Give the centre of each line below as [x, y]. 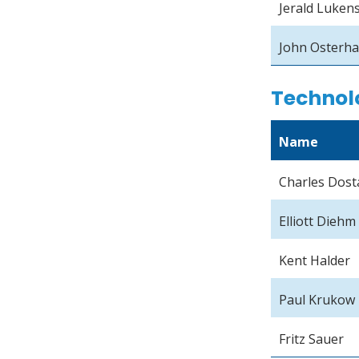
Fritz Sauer [312, 339]
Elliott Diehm [318, 222]
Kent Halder [315, 261]
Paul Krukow [317, 300]
